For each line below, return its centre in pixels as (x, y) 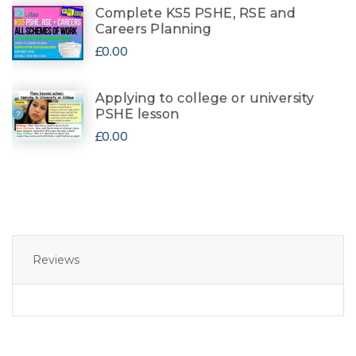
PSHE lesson (137, 114)
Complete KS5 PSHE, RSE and (195, 13)
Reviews (56, 259)
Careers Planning (153, 29)
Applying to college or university (205, 98)
